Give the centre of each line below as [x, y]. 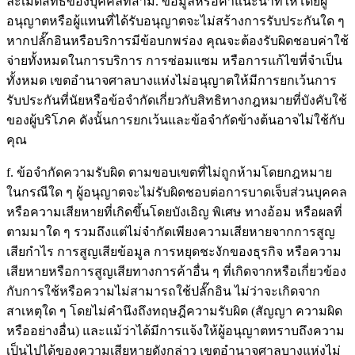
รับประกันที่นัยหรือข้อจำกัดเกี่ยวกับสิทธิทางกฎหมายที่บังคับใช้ [177, 100]
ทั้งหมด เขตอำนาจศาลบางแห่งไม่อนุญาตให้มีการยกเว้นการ [172, 80]
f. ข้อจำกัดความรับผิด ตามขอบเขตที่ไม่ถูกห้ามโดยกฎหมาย [169, 172]
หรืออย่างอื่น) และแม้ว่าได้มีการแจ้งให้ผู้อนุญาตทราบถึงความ [176, 330]
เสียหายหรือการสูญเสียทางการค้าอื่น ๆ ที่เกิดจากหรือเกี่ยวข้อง [176, 271]
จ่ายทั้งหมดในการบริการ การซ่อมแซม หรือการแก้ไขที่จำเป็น [174, 60]
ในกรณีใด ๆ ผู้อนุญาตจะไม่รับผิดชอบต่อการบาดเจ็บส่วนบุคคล [177, 192]
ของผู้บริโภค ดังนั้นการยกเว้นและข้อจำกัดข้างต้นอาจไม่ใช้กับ [176, 120]
